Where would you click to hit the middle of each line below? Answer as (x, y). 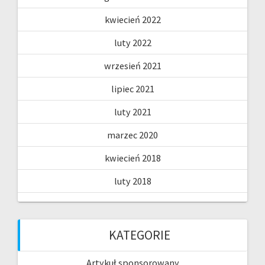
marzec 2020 (132, 135)
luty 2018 (132, 181)
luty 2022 (132, 43)
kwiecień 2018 (132, 158)
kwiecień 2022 (132, 20)
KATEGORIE (140, 235)
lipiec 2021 (132, 89)
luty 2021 (132, 112)
